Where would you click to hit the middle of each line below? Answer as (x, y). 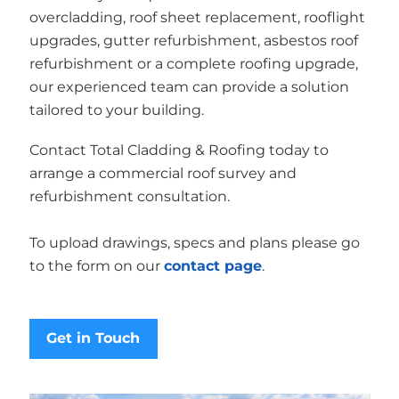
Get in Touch (93, 338)
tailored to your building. (116, 110)
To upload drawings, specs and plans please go (194, 243)
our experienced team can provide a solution (189, 86)
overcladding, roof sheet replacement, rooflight (197, 17)
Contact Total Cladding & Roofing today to (179, 151)
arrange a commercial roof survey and (163, 174)
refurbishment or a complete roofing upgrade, (193, 63)
